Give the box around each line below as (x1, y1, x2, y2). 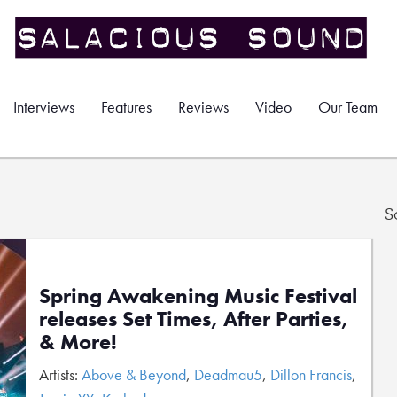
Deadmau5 (194, 364, 262, 385)
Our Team (318, 97, 378, 117)
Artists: (39, 364, 82, 385)
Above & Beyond (82, 364, 186, 385)
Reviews (178, 97, 229, 117)
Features (101, 97, 152, 117)
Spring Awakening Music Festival (39, 282, 357, 309)
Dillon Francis (270, 364, 352, 385)
